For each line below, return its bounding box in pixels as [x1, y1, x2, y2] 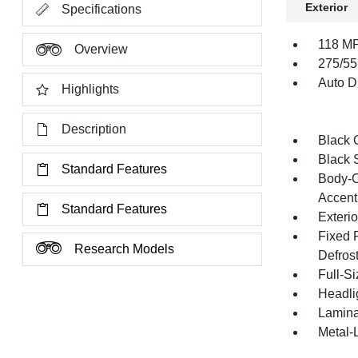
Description [62, 122, 127, 136]
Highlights [62, 82, 120, 96]
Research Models [74, 242, 175, 256]
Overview [74, 42, 129, 56]
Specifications [62, 2, 142, 16]
